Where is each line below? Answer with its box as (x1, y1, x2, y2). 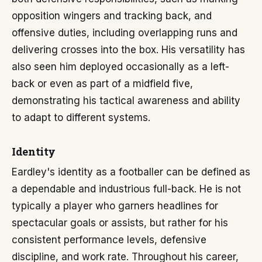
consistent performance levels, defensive (12, 234, 206, 246)
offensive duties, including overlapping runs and (12, 27, 237, 39)
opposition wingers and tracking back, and (12, 10, 212, 22)
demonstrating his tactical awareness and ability (12, 95, 240, 106)
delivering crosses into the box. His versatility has (12, 44, 245, 56)
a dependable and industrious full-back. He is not (12, 183, 241, 195)
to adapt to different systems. (12, 112, 150, 123)
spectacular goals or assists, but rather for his (12, 217, 228, 229)
